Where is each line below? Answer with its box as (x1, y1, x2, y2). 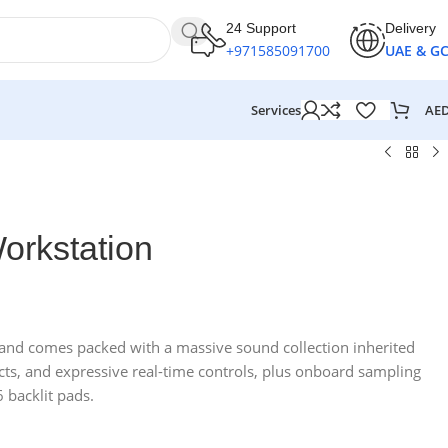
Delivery (385, 19, 436, 36)
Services (251, 101, 301, 119)
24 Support (226, 19, 296, 36)
